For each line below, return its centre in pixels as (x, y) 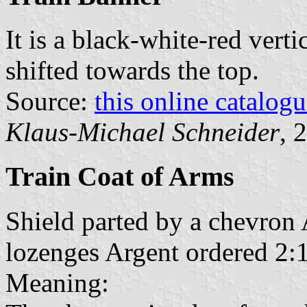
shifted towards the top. (132, 71)
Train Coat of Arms (120, 177)
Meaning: (57, 282)
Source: (50, 101)
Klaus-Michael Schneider (143, 132)
